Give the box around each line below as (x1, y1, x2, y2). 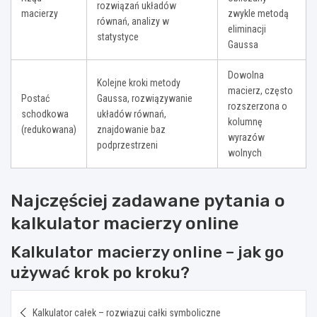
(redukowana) (21, 124, 76, 136)
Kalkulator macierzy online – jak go (11, 242, 284, 263)
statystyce (97, 31, 139, 43)
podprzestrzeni (97, 139, 158, 151)
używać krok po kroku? (11, 263, 190, 283)
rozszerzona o (228, 100, 287, 113)
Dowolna (228, 69, 264, 81)
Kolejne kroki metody (97, 77, 180, 89)
